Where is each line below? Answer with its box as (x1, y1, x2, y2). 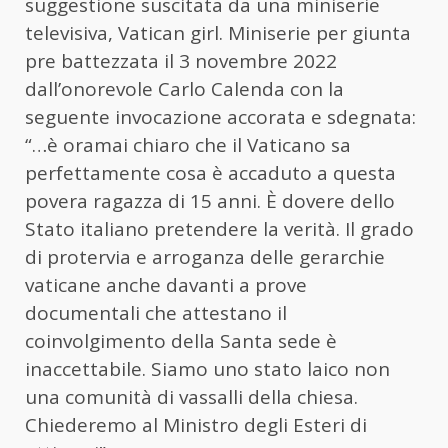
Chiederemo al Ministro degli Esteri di (25, 411, 367, 438)
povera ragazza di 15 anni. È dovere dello (25, 187, 395, 214)
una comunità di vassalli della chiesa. (25, 383, 358, 410)
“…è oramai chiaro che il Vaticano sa (25, 131, 351, 158)
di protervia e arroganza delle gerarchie (25, 243, 385, 270)
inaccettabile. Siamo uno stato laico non (25, 355, 390, 382)
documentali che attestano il (25, 299, 287, 326)
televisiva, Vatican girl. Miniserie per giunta (25, 19, 411, 46)
